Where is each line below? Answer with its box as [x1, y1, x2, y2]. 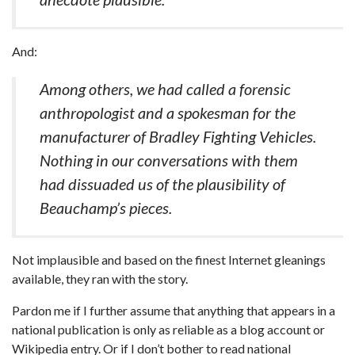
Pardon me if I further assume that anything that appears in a [12, 303, 335, 318]
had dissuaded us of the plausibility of [40, 174, 285, 193]
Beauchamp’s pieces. [40, 198, 172, 217]
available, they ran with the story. [12, 271, 188, 286]
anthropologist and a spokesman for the [40, 103, 296, 122]
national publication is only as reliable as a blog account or [12, 322, 325, 337]
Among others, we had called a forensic [40, 79, 291, 98]
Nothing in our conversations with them [40, 151, 298, 170]
